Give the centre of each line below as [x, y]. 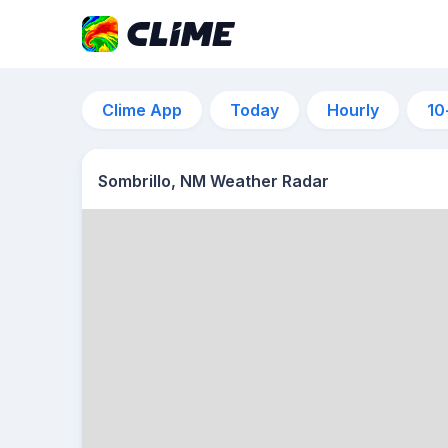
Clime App [142, 110]
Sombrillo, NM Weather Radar [213, 181]
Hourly [353, 110]
